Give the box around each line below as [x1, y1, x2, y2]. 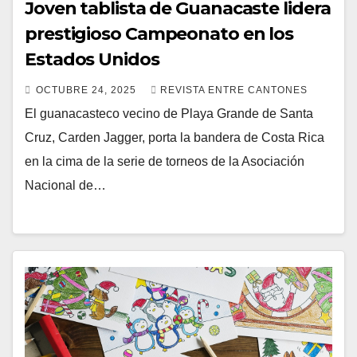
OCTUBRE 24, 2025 [36, 84, 139, 96]
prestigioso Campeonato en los [25, 22, 294, 45]
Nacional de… [25, 178, 106, 192]
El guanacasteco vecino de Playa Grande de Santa [25, 106, 313, 120]
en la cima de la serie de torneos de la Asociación [25, 154, 304, 168]
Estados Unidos [25, 48, 159, 70]
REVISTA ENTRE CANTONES [160, 84, 308, 96]
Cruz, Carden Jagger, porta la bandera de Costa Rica [25, 130, 324, 144]
